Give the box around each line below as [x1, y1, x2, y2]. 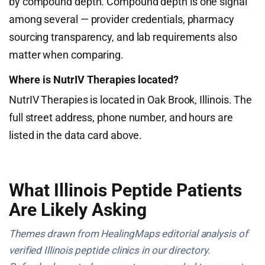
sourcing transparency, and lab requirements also [9, 31, 237, 43]
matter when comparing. [9, 49, 124, 61]
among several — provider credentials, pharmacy [9, 13, 234, 25]
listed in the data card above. [9, 129, 143, 141]
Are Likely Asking [9, 199, 147, 220]
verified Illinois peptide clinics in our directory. [9, 244, 211, 256]
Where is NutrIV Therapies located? [9, 73, 179, 86]
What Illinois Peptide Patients [9, 180, 242, 201]
